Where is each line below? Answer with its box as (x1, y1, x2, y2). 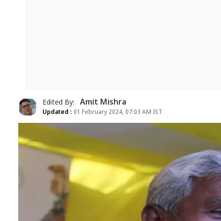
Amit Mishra (80, 97, 126, 108)
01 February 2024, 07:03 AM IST (72, 108, 162, 116)
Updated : (42, 108, 72, 116)
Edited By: (42, 98, 76, 108)
